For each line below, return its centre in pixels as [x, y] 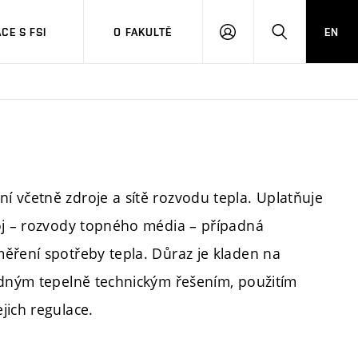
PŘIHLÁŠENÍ [259, 38]
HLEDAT [299, 38]
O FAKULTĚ [143, 32]
